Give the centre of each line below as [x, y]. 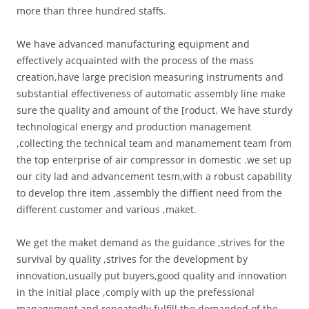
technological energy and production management [134, 127]
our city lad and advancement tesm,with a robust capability [154, 176]
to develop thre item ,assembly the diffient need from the [149, 193]
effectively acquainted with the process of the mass [135, 60]
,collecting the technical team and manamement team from [154, 143]
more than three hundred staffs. [94, 11]
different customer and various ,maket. [107, 209]
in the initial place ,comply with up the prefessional [136, 292]
